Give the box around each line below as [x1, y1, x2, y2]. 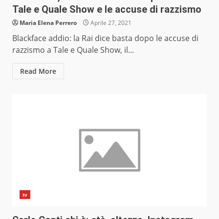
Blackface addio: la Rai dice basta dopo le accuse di [12, 33, 198, 44]
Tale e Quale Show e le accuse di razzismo [12, 3, 201, 16]
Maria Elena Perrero [20, 19, 77, 27]
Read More [20, 66, 56, 76]
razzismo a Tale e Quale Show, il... [12, 44, 134, 56]
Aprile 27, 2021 [89, 19, 131, 27]
